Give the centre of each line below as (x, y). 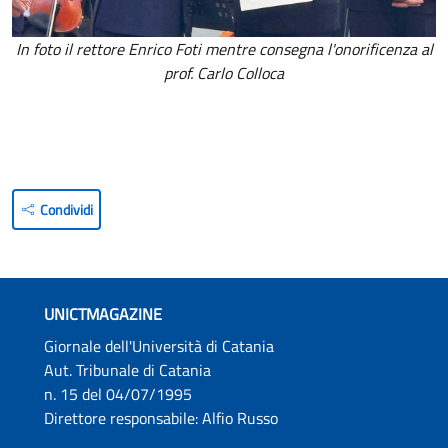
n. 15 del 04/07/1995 (120, 394)
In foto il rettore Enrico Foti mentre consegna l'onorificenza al (224, 49)
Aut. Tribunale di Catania (129, 370)
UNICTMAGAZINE (103, 314)
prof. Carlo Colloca (224, 73)
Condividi (67, 209)
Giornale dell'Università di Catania (161, 346)
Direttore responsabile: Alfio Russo (161, 418)
